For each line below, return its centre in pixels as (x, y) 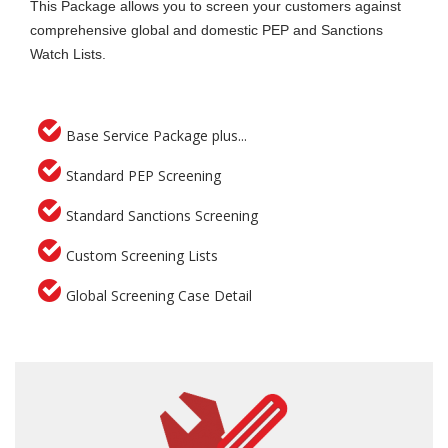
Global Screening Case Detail (159, 295)
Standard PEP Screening (143, 175)
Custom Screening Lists (142, 255)
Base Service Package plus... (156, 135)
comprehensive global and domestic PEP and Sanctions (206, 29)
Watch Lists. (68, 53)
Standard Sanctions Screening (162, 215)
